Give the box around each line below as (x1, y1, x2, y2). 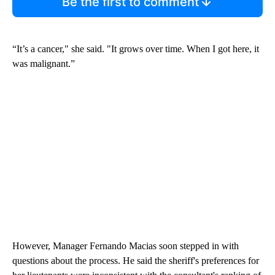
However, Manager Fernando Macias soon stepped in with (12, 240, 239, 251)
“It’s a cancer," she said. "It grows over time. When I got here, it (12, 43, 259, 54)
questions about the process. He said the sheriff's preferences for (12, 255, 259, 266)
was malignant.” (12, 58, 75, 69)
